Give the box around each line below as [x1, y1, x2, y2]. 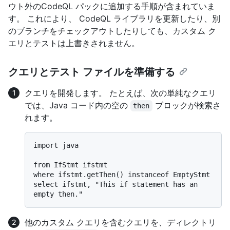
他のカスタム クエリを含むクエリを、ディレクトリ [25, 217, 216, 227]
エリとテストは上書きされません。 [8, 37, 140, 48]
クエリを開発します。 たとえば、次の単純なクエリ [25, 87, 216, 98]
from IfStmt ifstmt [33, 160, 107, 169]
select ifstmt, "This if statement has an [33, 180, 198, 188]
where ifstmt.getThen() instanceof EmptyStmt [33, 170, 210, 179]
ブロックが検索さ [152, 100, 221, 110]
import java [33, 141, 79, 149]
